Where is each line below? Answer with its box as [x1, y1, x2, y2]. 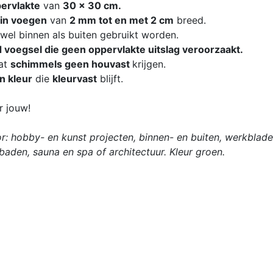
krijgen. [132, 57, 166, 70]
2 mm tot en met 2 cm [69, 13, 174, 26]
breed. [174, 13, 206, 26]
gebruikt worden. [97, 28, 179, 41]
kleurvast [52, 72, 97, 85]
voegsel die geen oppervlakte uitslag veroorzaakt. [2, 43, 243, 55]
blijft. [97, 72, 123, 85]
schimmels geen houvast [10, 57, 132, 70]
